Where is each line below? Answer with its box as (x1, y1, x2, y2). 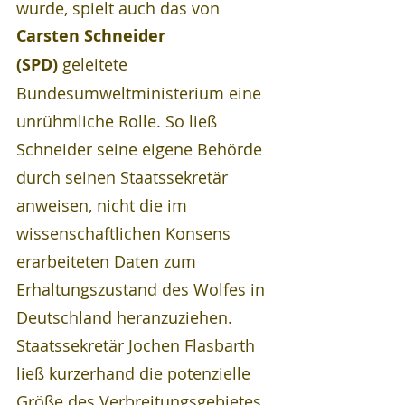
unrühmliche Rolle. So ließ (16, 109, 221, 132)
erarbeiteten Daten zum (16, 250, 201, 272)
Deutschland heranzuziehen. (16, 306, 237, 328)
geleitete (58, 52, 132, 75)
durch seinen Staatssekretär (16, 165, 232, 188)
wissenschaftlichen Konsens (16, 221, 235, 244)
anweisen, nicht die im (16, 193, 192, 216)
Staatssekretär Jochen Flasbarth (16, 334, 259, 356)
